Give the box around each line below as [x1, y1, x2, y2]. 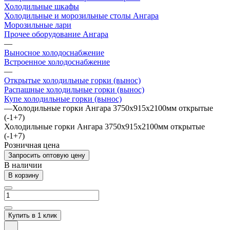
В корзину [8, 171, 39, 179]
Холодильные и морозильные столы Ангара [4, 11, 159, 20]
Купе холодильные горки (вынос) [4, 94, 122, 103]
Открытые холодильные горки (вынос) [4, 75, 141, 85]
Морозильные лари [4, 20, 71, 29]
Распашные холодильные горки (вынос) [4, 85, 144, 94]
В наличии [4, 160, 42, 169]
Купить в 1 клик [8, 211, 57, 219]
